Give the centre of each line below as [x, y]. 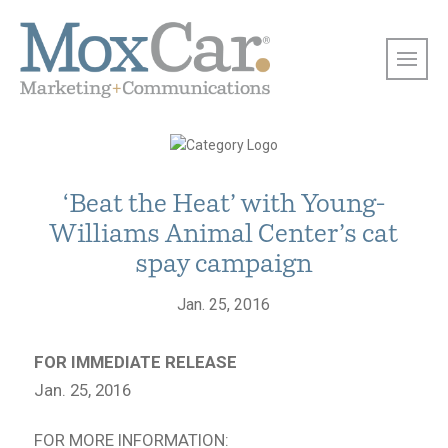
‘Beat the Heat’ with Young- [223, 205]
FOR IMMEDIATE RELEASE [135, 362]
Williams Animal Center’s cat [224, 235]
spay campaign [224, 265]
